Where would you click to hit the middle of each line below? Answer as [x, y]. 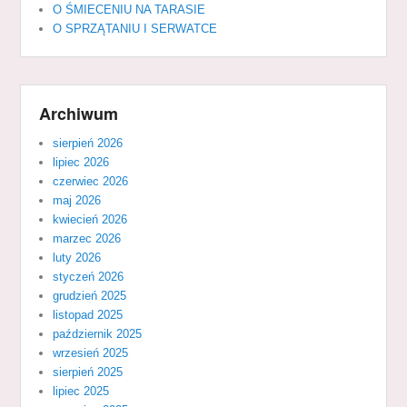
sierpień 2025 [88, 372]
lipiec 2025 [81, 391]
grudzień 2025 [90, 295]
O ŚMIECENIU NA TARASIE [129, 9]
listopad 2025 [88, 314]
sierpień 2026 [88, 143]
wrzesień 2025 [91, 352]
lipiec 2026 [81, 162]
